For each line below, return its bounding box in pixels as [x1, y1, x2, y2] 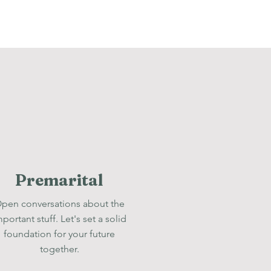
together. [39, 243, 79, 255]
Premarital [15, 171, 103, 190]
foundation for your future [4, 228, 115, 240]
